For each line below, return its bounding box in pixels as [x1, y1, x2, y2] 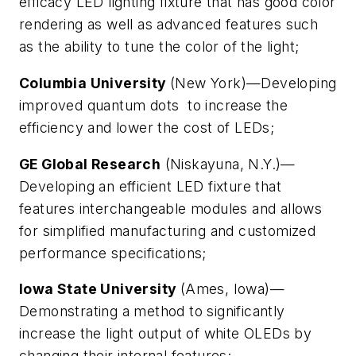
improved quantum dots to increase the [19, 97, 288, 114]
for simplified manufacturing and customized [19, 222, 316, 239]
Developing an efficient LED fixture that [19, 177, 281, 195]
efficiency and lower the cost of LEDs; [19, 119, 275, 136]
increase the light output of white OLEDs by [19, 325, 312, 342]
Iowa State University [19, 281, 180, 298]
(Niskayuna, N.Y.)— [161, 155, 296, 172]
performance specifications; [19, 244, 207, 261]
